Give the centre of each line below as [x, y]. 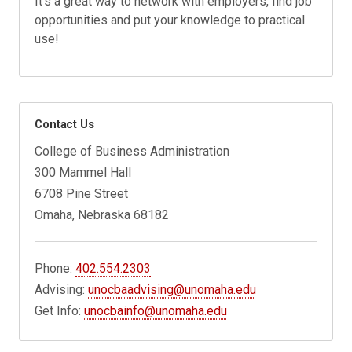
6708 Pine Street [82, 194]
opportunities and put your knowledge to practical [170, 20]
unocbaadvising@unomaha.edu [172, 290]
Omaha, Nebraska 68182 [102, 215]
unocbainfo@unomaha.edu [156, 311]
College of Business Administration [132, 152]
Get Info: [60, 311]
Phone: [55, 269]
